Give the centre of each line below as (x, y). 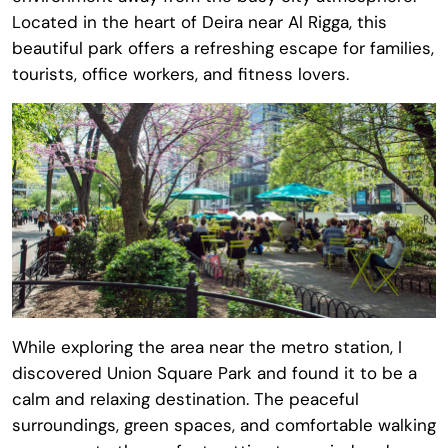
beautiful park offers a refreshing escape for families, (223, 47)
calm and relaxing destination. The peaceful (185, 398)
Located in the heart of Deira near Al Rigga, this (199, 21)
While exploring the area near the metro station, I (207, 346)
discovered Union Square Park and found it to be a (214, 372)
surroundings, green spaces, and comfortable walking (224, 424)
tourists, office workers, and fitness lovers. (180, 73)
